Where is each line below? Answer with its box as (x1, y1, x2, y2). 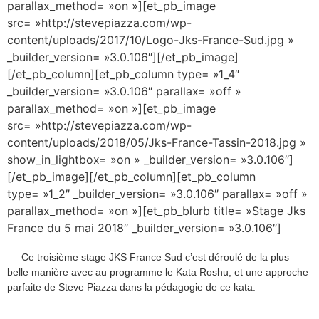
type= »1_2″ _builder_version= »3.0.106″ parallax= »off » (7, 186, 308, 201)
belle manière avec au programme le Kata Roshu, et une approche (7, 266, 308, 278)
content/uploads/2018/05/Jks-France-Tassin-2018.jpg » (7, 135, 306, 150)
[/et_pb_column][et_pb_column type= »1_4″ (7, 66, 239, 81)
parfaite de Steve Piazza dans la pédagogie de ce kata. (7, 281, 258, 293)
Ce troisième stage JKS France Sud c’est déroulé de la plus (21, 251, 289, 263)
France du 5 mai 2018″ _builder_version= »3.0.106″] (7, 220, 281, 235)
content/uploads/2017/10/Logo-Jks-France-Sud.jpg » (7, 32, 294, 47)
